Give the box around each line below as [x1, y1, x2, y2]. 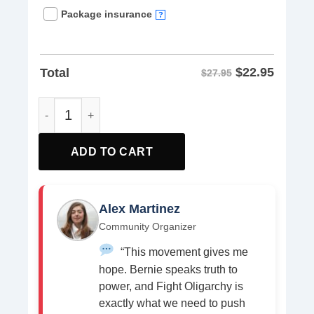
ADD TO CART [70, 145, 153, 158]
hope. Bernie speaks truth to [99, 263, 238, 275]
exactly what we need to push [99, 296, 245, 309]
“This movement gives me [117, 245, 248, 258]
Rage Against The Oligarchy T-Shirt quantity [38, 99, 249, 111]
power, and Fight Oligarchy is [99, 280, 243, 292]
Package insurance [61, 8, 152, 20]
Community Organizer [99, 220, 196, 232]
